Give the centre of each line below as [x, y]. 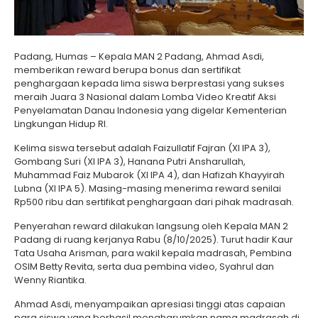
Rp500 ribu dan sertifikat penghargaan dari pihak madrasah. [154, 202]
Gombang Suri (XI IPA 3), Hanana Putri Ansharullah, [130, 162]
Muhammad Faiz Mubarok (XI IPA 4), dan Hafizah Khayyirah [149, 175]
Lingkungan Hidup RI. [61, 124]
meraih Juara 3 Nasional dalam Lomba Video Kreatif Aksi [145, 97]
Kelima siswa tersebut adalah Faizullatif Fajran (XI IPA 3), [142, 148]
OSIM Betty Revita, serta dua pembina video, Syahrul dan [144, 267]
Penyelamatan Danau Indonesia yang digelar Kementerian [150, 111]
